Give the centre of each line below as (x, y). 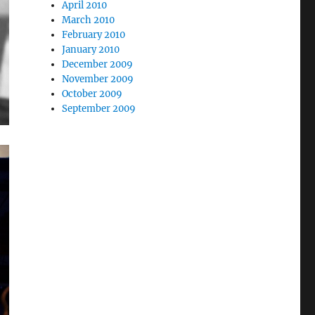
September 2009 (99, 108)
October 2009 (92, 94)
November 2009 (98, 79)
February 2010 (94, 34)
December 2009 (98, 64)
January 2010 (91, 49)
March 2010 (89, 20)
